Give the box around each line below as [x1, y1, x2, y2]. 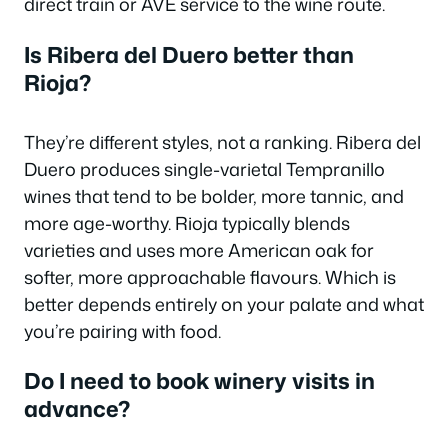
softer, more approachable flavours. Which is [24, 263, 396, 290]
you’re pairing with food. [24, 317, 221, 344]
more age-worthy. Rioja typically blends [24, 209, 350, 236]
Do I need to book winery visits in [24, 365, 375, 396]
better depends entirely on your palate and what [24, 290, 424, 317]
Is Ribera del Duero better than [24, 38, 354, 70]
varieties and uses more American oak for [24, 236, 374, 263]
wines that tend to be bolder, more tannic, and [24, 182, 404, 209]
